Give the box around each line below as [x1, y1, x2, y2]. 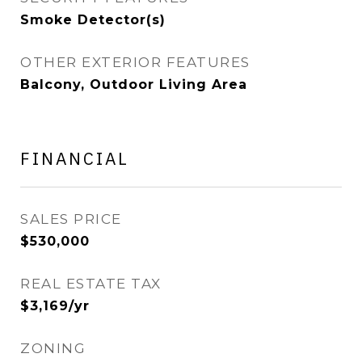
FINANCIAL [20, 147, 129, 170]
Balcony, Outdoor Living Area [20, 77, 247, 92]
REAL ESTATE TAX [20, 276, 162, 292]
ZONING [20, 340, 86, 356]
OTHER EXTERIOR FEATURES [20, 54, 250, 70]
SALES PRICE [20, 211, 122, 227]
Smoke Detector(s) [20, 12, 166, 27]
